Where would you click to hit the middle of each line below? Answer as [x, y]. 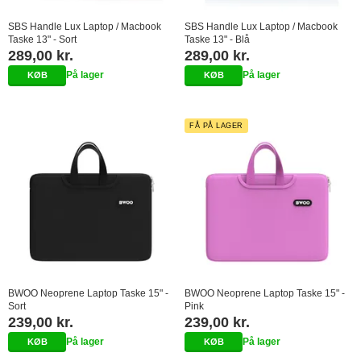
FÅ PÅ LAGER [216, 125]
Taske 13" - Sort [42, 39]
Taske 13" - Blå [217, 39]
